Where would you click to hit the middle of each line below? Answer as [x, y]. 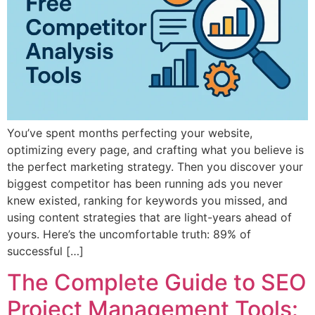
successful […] [45, 251]
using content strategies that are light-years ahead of [149, 217]
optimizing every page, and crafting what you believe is [155, 149]
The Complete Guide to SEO [157, 283]
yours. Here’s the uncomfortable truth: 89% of [129, 234]
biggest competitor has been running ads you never [145, 183]
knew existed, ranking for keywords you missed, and [147, 200]
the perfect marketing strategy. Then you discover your [155, 166]
